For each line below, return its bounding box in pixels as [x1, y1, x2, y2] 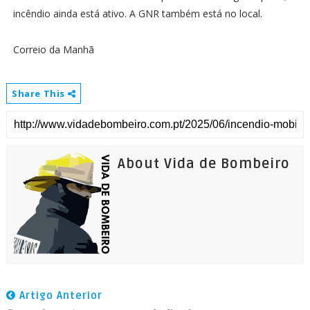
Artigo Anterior [15, 289, 102, 302]
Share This [11, 86, 68, 100]
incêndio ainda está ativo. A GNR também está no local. [12, 6, 265, 20]
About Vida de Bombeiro [117, 155, 290, 172]
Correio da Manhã [12, 42, 94, 56]
